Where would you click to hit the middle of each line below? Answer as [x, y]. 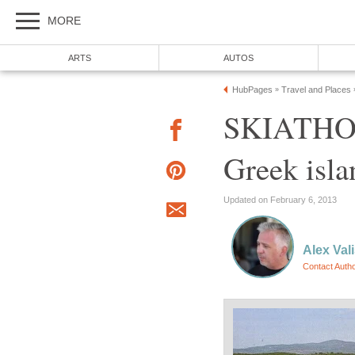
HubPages [252, 90]
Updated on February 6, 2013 [280, 199]
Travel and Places [316, 90]
